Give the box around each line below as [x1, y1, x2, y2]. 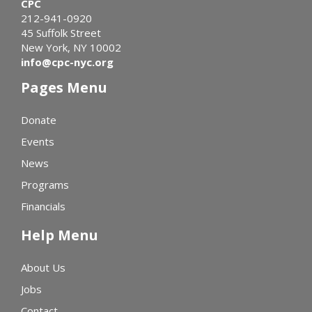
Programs [21, 178, 69, 192]
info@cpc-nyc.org [21, 55, 114, 70]
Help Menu [21, 226, 98, 245]
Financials [21, 199, 65, 214]
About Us [21, 260, 65, 275]
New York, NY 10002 [21, 40, 121, 55]
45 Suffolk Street [21, 26, 101, 40]
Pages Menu [21, 78, 107, 97]
